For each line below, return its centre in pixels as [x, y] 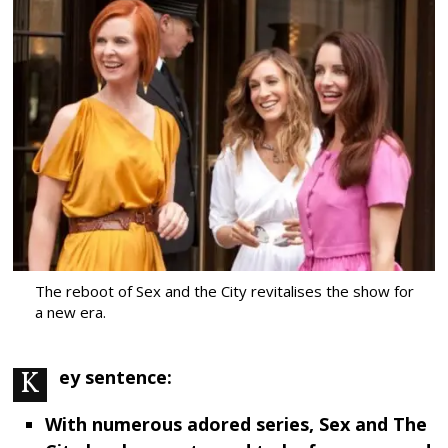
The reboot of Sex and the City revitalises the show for [224, 291]
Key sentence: [116, 377]
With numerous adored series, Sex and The [235, 424]
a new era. [70, 312]
